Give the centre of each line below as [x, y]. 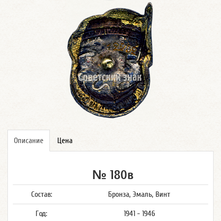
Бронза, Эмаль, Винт [139, 194]
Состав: [41, 194]
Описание [29, 141]
